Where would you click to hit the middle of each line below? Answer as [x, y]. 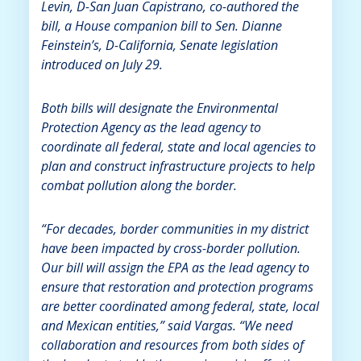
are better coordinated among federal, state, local [180, 306]
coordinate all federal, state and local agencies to [178, 146]
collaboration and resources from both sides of [172, 344]
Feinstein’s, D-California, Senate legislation [159, 45]
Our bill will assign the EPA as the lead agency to [175, 267]
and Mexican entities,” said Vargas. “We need [166, 325]
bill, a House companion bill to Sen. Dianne [161, 25]
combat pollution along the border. [139, 185]
